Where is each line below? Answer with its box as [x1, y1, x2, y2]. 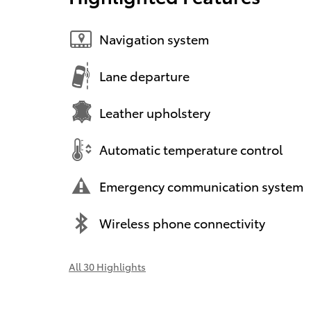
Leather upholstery [99, 103, 210, 121]
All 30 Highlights [69, 259, 146, 274]
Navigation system [99, 30, 209, 48]
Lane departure [99, 67, 190, 85]
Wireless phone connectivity [99, 214, 265, 232]
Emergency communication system [99, 177, 303, 195]
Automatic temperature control [99, 140, 283, 158]
